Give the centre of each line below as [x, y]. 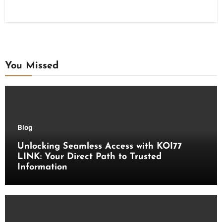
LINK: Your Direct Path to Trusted [89, 157]
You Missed [31, 66]
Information [42, 167]
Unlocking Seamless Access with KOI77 [99, 147]
